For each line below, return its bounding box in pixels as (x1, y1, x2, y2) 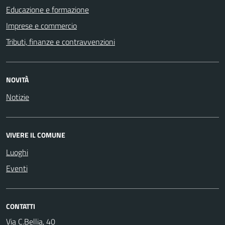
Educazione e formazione (6, 3, 89, 16)
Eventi (6, 162, 28, 174)
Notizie (6, 90, 29, 103)
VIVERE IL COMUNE (6, 129, 65, 140)
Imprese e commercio (6, 19, 77, 32)
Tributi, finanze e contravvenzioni (6, 35, 115, 48)
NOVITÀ (6, 74, 29, 85)
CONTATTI (6, 200, 35, 211)
